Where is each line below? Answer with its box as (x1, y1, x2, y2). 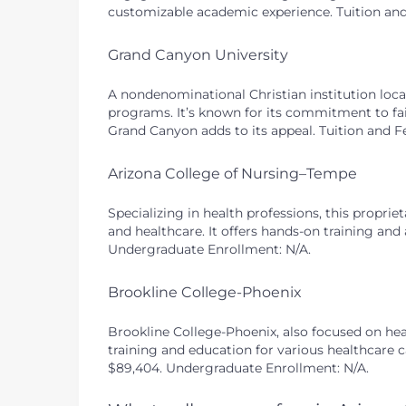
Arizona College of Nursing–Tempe (108, 165, 357, 182)
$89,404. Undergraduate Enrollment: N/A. (108, 360, 369, 376)
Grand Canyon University (108, 46, 288, 63)
